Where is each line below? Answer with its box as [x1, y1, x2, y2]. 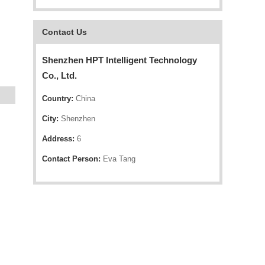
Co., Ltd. [42, 70, 77, 80]
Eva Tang [101, 154, 135, 163]
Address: [42, 134, 75, 143]
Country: [42, 94, 73, 103]
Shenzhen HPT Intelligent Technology [42, 55, 197, 65]
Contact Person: [42, 154, 101, 163]
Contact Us [42, 27, 87, 37]
